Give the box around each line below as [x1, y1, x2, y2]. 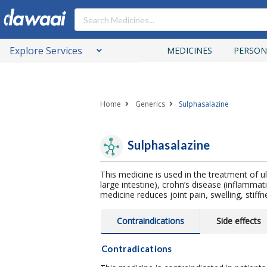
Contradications [101, 243, 172, 254]
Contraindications [117, 215, 184, 226]
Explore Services [10, 44, 82, 57]
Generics [135, 99, 165, 109]
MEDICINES [167, 45, 212, 56]
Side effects [216, 215, 261, 226]
